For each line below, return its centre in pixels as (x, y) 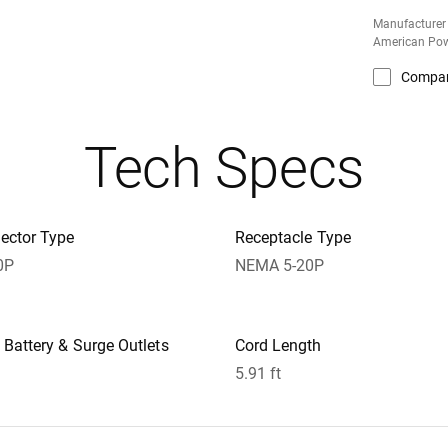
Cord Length (278, 345)
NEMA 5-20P (279, 265)
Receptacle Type (292, 237)
